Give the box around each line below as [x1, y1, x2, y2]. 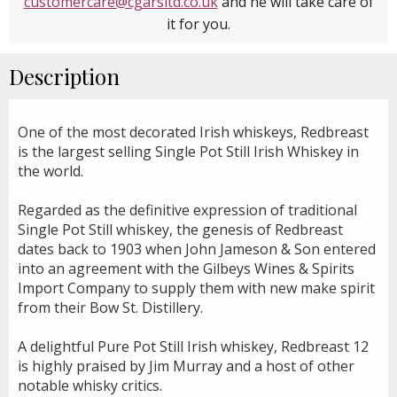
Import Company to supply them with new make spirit [18, 277, 375, 298]
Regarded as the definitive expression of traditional [18, 199, 357, 220]
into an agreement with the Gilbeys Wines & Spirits [18, 258, 354, 278]
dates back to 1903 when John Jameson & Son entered [18, 238, 376, 259]
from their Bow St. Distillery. [18, 297, 203, 317]
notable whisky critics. [18, 375, 162, 395]
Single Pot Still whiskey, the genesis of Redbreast [18, 219, 343, 239]
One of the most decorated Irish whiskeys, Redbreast [18, 121, 369, 142]
